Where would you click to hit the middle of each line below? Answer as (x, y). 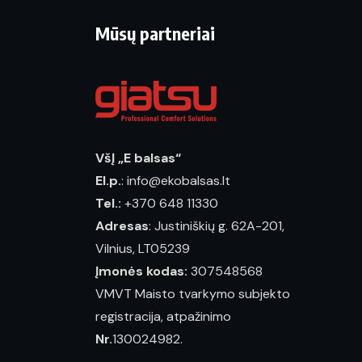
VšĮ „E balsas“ (138, 158)
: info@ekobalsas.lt (176, 181)
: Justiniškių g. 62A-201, (217, 226)
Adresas (122, 226)
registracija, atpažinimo (165, 316)
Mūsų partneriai (155, 33)
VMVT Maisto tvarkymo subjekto (193, 294)
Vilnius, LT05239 (143, 248)
